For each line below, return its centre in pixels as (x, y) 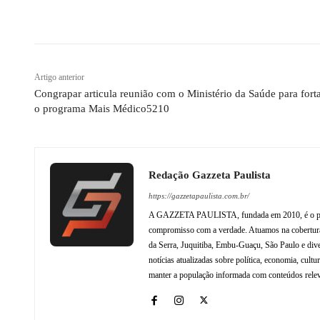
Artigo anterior (59, 77)
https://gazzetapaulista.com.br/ (199, 195)
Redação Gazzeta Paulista (210, 175)
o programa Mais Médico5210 (102, 108)
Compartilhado (94, 8)
